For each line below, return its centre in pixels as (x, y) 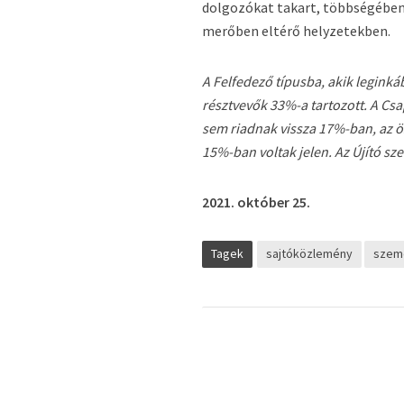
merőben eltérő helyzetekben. (297, 31)
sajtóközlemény (310, 253)
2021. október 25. (257, 202)
